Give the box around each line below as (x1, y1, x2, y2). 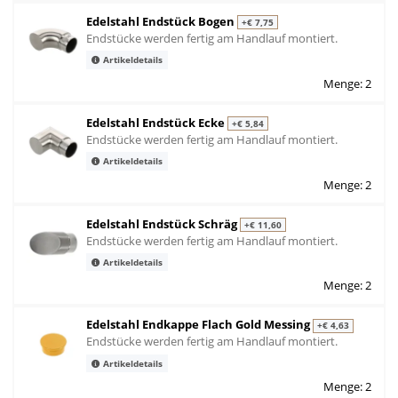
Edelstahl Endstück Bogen (86, 12, 237, 29)
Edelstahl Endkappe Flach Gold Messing (86, 316, 313, 333)
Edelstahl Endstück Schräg (86, 215, 240, 232)
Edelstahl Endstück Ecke (86, 114, 227, 131)
